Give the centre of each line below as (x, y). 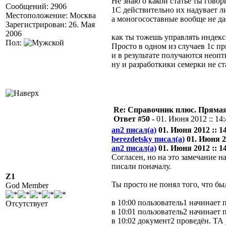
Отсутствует (27, 204)
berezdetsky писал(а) (148, 139)
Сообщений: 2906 (36, 6)
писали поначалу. (141, 166)
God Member (27, 185)
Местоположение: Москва (51, 15)
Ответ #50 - (135, 119)
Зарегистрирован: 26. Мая (50, 24)
